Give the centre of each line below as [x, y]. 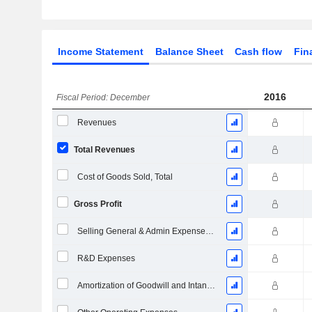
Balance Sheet [189, 52]
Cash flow [259, 52]
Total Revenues [104, 150]
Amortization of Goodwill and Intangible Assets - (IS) [211, 286]
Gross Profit [97, 204]
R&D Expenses [106, 258]
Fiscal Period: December [103, 97]
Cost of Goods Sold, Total [125, 177]
